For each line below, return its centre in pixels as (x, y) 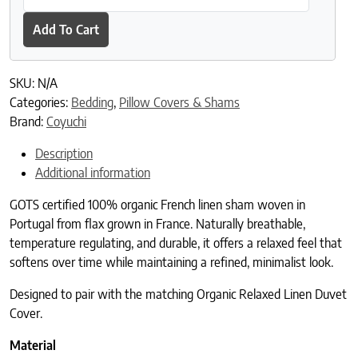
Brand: (28, 122)
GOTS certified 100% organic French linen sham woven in (157, 205)
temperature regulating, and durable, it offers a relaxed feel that (176, 243)
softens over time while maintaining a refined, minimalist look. (171, 263)
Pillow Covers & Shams (179, 103)
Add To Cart (66, 29)
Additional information (93, 173)
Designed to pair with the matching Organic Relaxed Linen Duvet (178, 294)
